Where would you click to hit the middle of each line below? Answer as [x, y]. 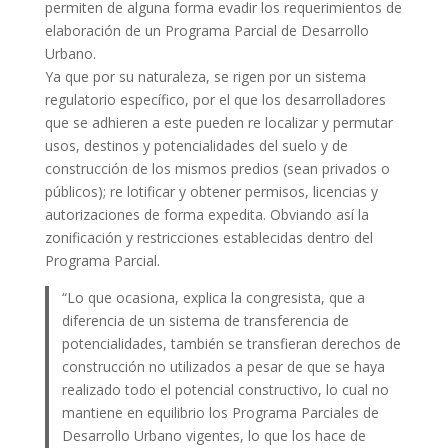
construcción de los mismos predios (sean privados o [217, 169]
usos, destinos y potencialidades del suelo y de [196, 146]
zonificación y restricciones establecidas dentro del [208, 238]
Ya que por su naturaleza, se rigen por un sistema [205, 77]
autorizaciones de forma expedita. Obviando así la [206, 215]
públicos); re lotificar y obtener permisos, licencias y [211, 192]
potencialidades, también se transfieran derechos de [232, 344]
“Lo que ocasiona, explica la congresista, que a [214, 298]
